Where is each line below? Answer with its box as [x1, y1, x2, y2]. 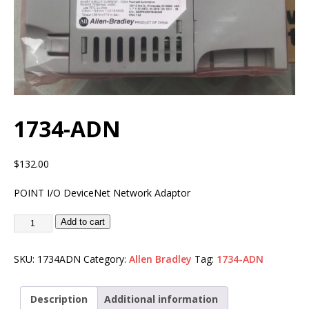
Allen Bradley [129, 252, 192, 266]
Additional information [104, 292, 218, 306]
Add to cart [60, 216, 105, 227]
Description [30, 292, 88, 306]
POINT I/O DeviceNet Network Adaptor [14, 186, 190, 199]
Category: [83, 252, 129, 266]
